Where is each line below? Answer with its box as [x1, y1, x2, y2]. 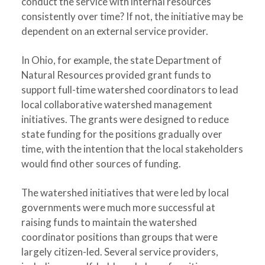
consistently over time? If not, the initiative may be [21, 10, 243, 22]
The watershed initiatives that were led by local [21, 186, 229, 199]
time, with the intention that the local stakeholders [21, 143, 243, 155]
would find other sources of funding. [21, 157, 181, 170]
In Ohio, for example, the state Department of [21, 54, 222, 66]
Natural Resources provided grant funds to [21, 69, 211, 81]
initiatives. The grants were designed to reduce [21, 113, 229, 125]
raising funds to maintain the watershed [21, 216, 197, 228]
